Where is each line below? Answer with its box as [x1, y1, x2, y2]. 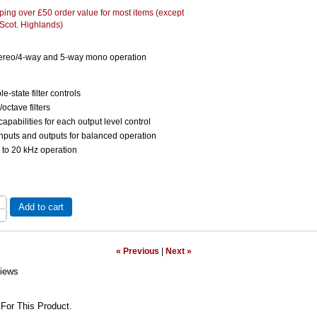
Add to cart [18, 202, 64, 213]
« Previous [115, 246, 159, 255]
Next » [165, 246, 192, 255]
